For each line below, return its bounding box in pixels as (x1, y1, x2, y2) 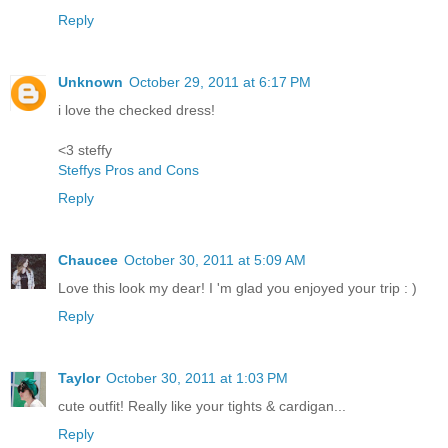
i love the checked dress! (58, 102, 215, 119)
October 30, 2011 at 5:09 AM (124, 252, 306, 269)
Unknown (58, 74, 123, 91)
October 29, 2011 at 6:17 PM (129, 74, 311, 91)
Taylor (58, 370, 100, 387)
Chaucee (58, 252, 118, 269)
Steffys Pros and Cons (58, 162, 199, 179)
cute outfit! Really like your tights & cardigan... (58, 398, 346, 415)
